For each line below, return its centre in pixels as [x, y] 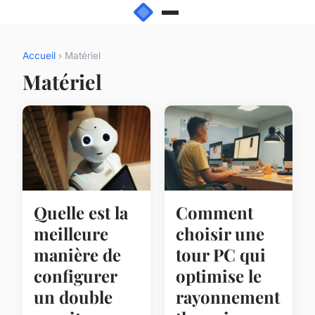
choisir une [220, 234]
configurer [75, 276]
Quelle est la [81, 213]
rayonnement [228, 297]
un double [73, 297]
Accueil [39, 56]
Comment [214, 213]
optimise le [219, 276]
